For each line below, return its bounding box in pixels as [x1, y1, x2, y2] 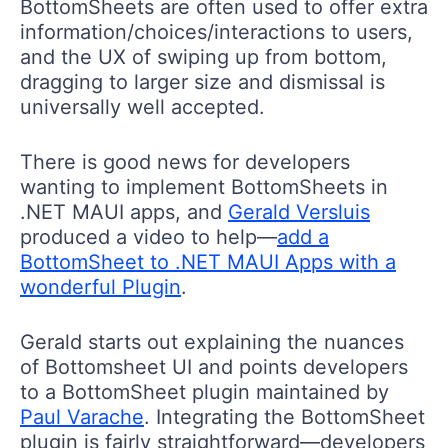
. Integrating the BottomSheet [144, 405, 425, 430]
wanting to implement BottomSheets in [20, 175, 388, 200]
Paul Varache [20, 405, 144, 430]
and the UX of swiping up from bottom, [20, 45, 387, 70]
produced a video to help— [20, 225, 277, 250]
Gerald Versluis [228, 200, 370, 225]
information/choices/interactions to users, [20, 20, 413, 45]
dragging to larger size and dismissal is [20, 70, 385, 95]
